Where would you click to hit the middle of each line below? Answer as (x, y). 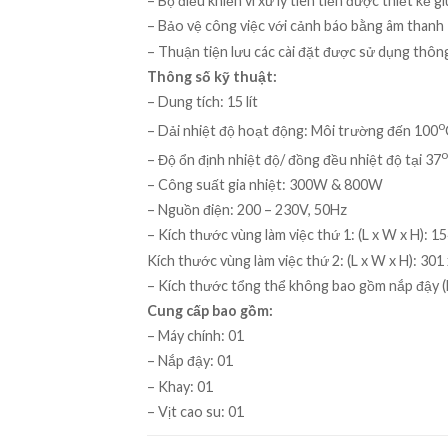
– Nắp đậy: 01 (190, 361)
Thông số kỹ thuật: (212, 76)
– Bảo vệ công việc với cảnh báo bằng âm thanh (295, 26)
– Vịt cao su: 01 (195, 411)
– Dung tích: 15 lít (202, 101)
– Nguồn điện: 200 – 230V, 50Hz (247, 210)
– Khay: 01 (180, 386)
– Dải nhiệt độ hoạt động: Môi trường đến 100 (292, 130)
